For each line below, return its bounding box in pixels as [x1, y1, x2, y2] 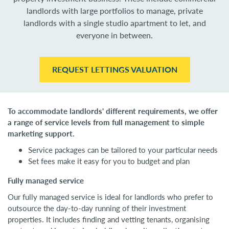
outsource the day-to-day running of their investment [8, 202, 186, 214]
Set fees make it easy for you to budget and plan [28, 155, 190, 167]
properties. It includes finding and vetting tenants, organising [8, 214, 210, 225]
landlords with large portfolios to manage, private [26, 5, 203, 17]
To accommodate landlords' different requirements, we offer [8, 105, 218, 117]
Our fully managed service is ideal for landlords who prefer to [8, 191, 213, 202]
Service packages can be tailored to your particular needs [28, 144, 218, 155]
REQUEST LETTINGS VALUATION [52, 63, 177, 76]
